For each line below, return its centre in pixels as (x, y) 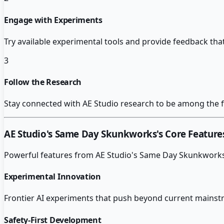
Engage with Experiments (53, 20)
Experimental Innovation (52, 177)
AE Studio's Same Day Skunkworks (80, 134)
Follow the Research (43, 82)
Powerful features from (50, 155)
